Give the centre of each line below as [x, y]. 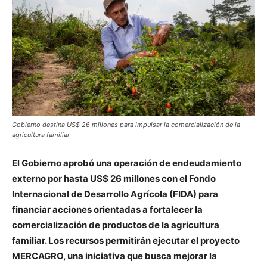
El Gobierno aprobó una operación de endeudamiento [127, 163]
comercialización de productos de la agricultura [116, 225]
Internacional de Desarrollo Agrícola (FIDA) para [115, 194]
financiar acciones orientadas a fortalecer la [107, 209]
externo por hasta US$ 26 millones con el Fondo [114, 178]
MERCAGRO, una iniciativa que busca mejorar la [114, 256]
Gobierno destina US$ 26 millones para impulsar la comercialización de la [126, 124]
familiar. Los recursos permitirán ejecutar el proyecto [126, 240]
